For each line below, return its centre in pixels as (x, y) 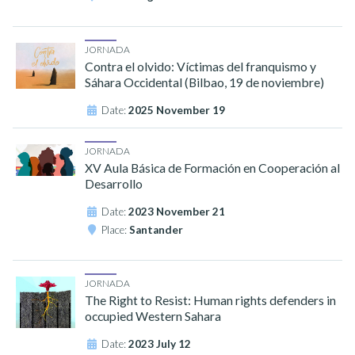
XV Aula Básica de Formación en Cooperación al (213, 168)
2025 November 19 (177, 110)
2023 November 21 (177, 212)
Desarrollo (114, 184)
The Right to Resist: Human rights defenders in (211, 300)
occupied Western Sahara (153, 316)
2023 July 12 (160, 344)
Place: (116, 230)
